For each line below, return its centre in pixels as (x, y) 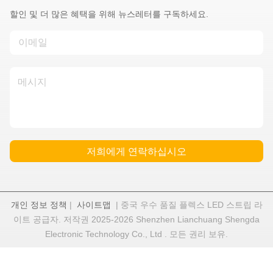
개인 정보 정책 (39, 205)
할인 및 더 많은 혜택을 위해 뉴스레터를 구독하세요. (109, 14)
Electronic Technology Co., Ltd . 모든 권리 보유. (136, 234)
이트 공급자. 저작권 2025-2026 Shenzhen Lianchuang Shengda (136, 220)
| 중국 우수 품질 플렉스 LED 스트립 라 (186, 205)
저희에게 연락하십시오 (136, 151)
